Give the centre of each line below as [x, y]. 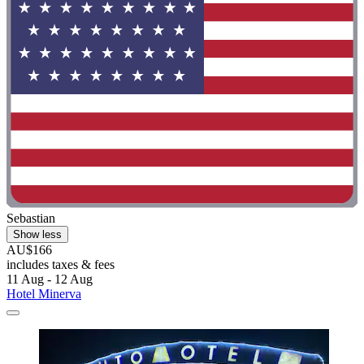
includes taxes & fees [61, 265]
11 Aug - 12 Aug [50, 279]
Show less [37, 235]
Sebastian [31, 219]
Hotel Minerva [44, 294]
